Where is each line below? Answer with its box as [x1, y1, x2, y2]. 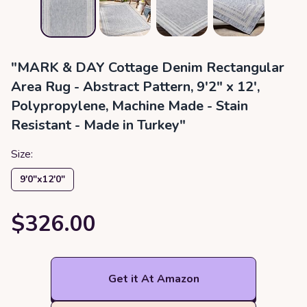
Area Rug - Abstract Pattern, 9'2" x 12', [11, 77, 260, 96]
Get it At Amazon [108, 271, 199, 286]
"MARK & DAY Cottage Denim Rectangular [11, 58, 284, 77]
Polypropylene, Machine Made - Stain [11, 97, 248, 115]
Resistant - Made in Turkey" [11, 116, 186, 134]
